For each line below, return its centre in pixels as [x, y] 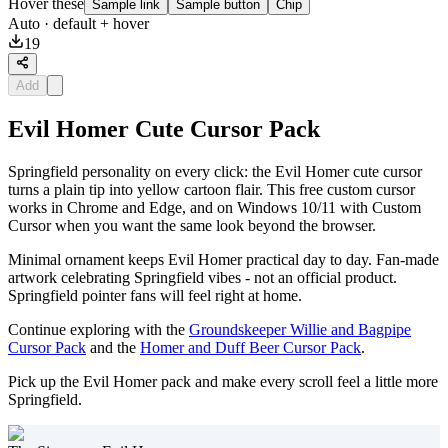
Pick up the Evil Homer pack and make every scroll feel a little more [223, 382]
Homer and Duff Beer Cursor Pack [250, 348]
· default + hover [94, 24]
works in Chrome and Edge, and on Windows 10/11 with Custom [214, 208]
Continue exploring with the [98, 330]
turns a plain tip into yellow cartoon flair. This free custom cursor [211, 190]
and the [113, 348]
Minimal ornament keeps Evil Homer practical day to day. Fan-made [223, 260]
